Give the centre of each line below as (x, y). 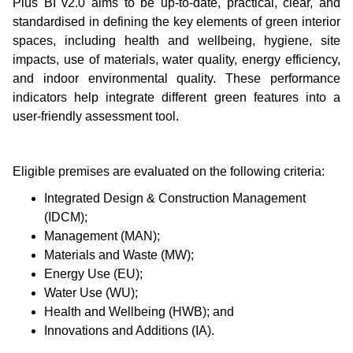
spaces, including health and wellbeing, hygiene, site (176, 41)
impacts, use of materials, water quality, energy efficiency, (176, 60)
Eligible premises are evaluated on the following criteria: (169, 171)
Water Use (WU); (91, 293)
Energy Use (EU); (93, 274)
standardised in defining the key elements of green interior (176, 22)
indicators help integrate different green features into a (176, 98)
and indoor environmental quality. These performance (176, 79)
